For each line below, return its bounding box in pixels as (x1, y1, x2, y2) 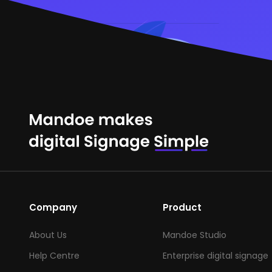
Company (29, 201, 77, 214)
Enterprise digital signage (162, 250, 268, 262)
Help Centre (29, 250, 80, 262)
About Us (29, 229, 67, 242)
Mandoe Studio (162, 229, 226, 242)
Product (162, 201, 202, 214)
